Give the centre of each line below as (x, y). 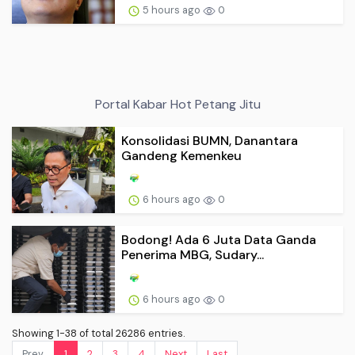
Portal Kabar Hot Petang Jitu (177, 104)
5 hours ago (172, 10)
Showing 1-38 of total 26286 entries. (98, 334)
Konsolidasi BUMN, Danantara (210, 140)
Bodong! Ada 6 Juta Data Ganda (219, 240)
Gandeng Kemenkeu (181, 155)
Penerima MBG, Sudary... (193, 255)
